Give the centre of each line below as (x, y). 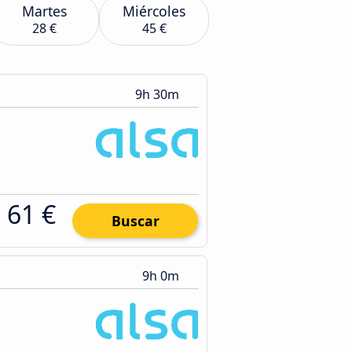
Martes (44, 11)
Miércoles (154, 11)
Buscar (135, 221)
